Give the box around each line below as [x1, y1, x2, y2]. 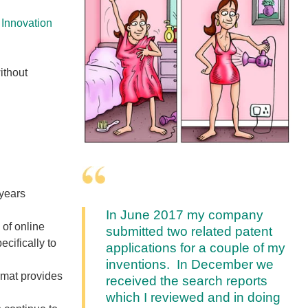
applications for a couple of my [106, 240, 286, 255]
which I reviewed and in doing [106, 289, 281, 305]
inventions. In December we [106, 256, 274, 272]
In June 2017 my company [106, 207, 264, 222]
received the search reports [106, 273, 268, 288]
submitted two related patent [106, 223, 273, 239]
